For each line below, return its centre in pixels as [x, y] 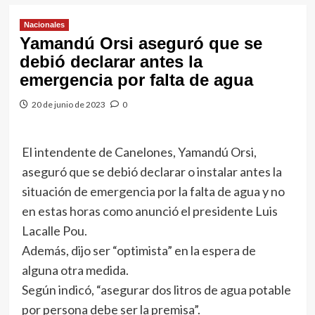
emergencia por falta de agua [136, 80]
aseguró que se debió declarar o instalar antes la [152, 172]
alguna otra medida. [75, 270]
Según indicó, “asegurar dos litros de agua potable [156, 290]
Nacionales [44, 25]
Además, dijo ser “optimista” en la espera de [139, 250]
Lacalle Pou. [54, 231]
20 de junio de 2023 [68, 104]
